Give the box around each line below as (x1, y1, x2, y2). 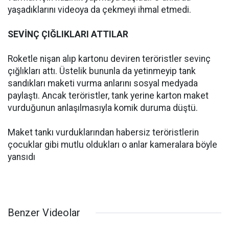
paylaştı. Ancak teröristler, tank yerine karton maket (8, 90, 209, 101)
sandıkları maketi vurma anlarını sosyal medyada (8, 78, 198, 88)
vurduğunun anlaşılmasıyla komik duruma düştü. (8, 103, 198, 113)
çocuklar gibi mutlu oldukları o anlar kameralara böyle (8, 140, 217, 150)
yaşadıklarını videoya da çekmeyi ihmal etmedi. (8, 5, 191, 15)
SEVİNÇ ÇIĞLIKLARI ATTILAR (8, 29, 128, 39)
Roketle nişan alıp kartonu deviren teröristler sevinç (8, 54, 211, 64)
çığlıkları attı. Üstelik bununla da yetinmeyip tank (8, 66, 196, 76)
